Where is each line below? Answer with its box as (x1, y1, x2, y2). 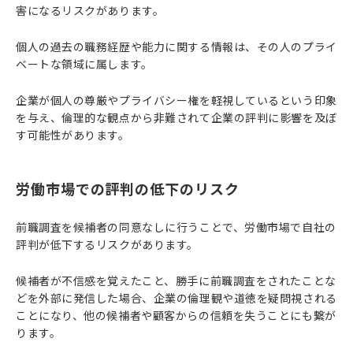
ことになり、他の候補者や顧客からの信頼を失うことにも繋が (16, 307, 336, 323)
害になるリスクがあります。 (16, 2, 165, 18)
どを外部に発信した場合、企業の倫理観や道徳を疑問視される (16, 290, 337, 306)
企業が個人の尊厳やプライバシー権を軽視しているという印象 (16, 92, 337, 108)
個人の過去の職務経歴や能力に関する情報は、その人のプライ (16, 39, 337, 54)
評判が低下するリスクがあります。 (16, 236, 199, 252)
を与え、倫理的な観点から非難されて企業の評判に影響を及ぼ (16, 110, 337, 125)
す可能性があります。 (16, 127, 130, 143)
